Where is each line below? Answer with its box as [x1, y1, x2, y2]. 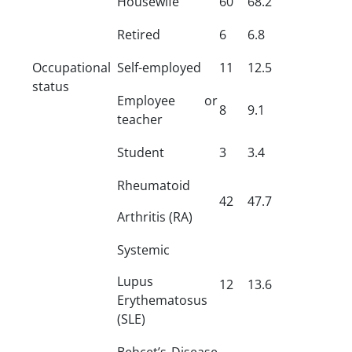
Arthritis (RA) [117, 207, 192, 225]
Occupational [32, 58, 111, 76]
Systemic [117, 240, 170, 258]
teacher [117, 110, 163, 128]
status [32, 77, 69, 95]
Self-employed [117, 58, 201, 76]
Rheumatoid [117, 176, 190, 194]
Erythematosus [117, 291, 207, 309]
